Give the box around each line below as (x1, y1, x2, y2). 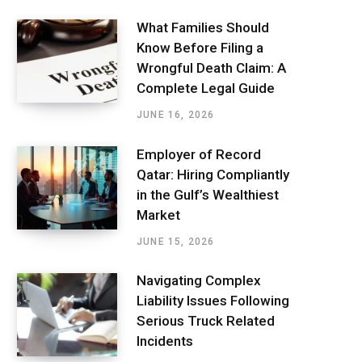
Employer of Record (137, 145, 261, 162)
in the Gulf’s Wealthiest (137, 186, 279, 203)
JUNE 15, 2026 (137, 235, 215, 247)
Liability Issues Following (137, 293, 289, 309)
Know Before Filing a (137, 39, 263, 56)
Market (137, 206, 180, 223)
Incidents (137, 333, 193, 350)
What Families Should (137, 19, 269, 36)
